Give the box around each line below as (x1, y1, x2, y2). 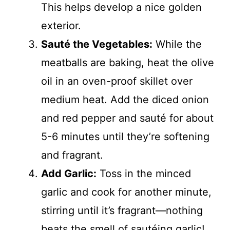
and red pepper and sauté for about (41, 111, 214, 124)
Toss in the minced (97, 167, 191, 180)
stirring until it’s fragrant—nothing (41, 204, 203, 217)
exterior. (41, 19, 81, 32)
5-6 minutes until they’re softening (41, 130, 209, 143)
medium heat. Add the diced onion (41, 93, 209, 106)
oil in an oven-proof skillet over (41, 74, 193, 87)
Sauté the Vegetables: (41, 37, 152, 50)
